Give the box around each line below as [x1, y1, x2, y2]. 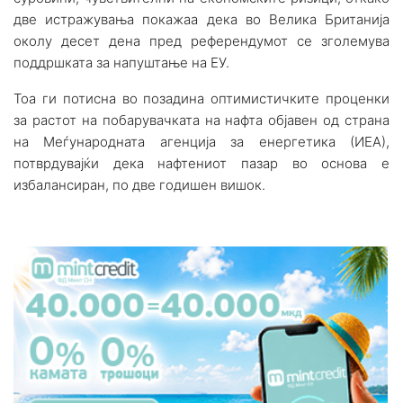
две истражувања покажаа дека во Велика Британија [13, 11, 390, 29]
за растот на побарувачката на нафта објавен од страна [13, 112, 390, 130]
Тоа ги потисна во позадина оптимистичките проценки [13, 90, 390, 108]
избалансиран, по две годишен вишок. [13, 176, 265, 194]
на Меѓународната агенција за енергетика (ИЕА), [13, 133, 390, 151]
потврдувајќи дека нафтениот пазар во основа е [13, 155, 390, 173]
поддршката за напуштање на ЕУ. [13, 54, 229, 72]
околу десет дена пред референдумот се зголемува [13, 32, 390, 50]
